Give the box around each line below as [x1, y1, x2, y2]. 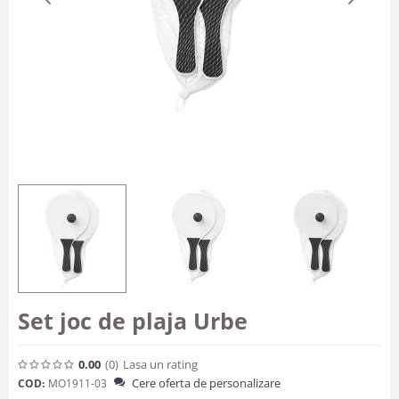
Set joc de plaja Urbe [18, 305, 248, 336]
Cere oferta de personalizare [132, 375, 281, 391]
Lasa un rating [123, 355, 198, 372]
